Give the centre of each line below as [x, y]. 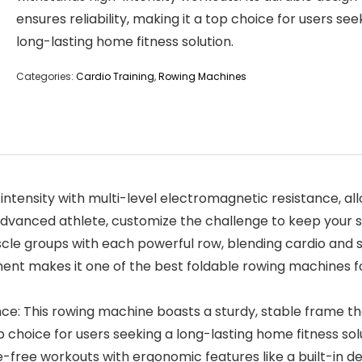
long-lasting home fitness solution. [125, 42]
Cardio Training [115, 76]
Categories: [46, 76]
